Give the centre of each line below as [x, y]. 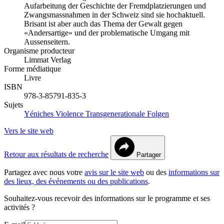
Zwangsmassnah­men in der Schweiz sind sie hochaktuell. [114, 14]
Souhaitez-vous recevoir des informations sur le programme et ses [107, 198]
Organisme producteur [39, 50]
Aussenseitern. [47, 41]
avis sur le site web [114, 172]
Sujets [13, 104]
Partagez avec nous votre [44, 172]
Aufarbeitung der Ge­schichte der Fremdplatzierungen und [115, 5]
